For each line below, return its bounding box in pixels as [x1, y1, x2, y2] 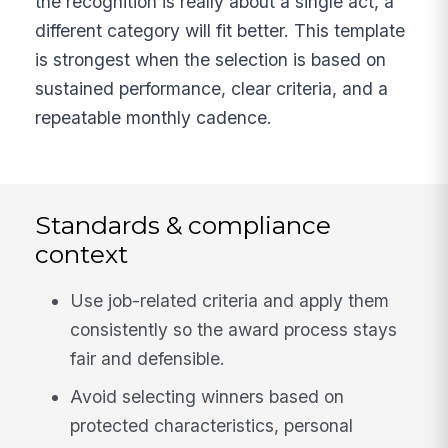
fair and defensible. [70, 348, 226, 370]
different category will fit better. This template [35, 19, 406, 41]
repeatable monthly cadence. [35, 106, 273, 128]
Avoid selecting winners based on [70, 386, 345, 408]
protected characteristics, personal [70, 415, 354, 437]
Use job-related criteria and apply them [70, 290, 390, 312]
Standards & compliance [35, 209, 332, 240]
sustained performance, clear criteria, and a [35, 77, 389, 99]
